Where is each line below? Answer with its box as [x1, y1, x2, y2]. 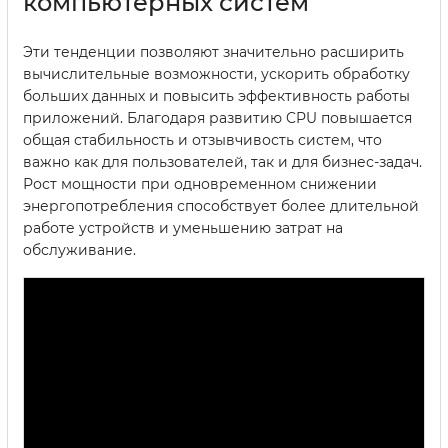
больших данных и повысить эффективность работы [23, 86, 410, 105]
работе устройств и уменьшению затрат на [23, 218, 343, 237]
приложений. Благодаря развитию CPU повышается [23, 108, 412, 127]
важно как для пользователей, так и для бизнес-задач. [23, 152, 422, 171]
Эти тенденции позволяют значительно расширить [23, 42, 404, 61]
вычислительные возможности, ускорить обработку [23, 64, 410, 83]
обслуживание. [23, 240, 136, 259]
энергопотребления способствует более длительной [23, 196, 419, 215]
